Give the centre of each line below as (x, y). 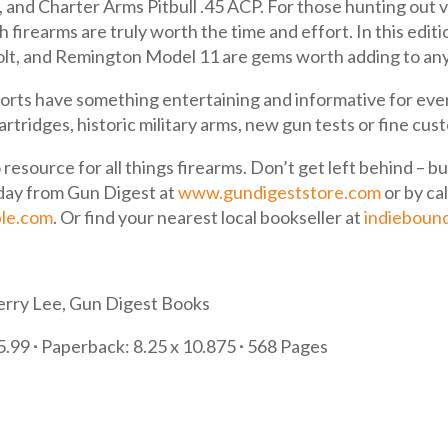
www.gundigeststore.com (280, 192)
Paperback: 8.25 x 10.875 (140, 346)
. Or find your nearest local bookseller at (209, 217)
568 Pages (288, 346)
